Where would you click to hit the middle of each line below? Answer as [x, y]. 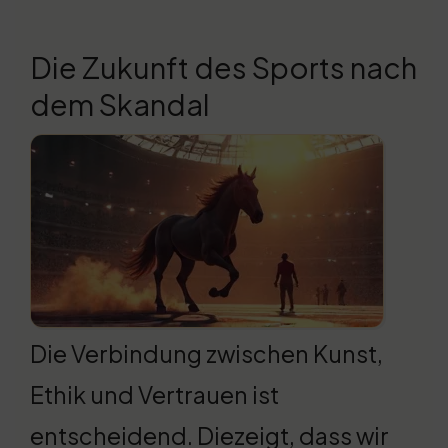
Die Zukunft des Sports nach [223, 67]
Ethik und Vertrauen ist [154, 395]
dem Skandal [120, 104]
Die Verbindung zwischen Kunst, [206, 354]
